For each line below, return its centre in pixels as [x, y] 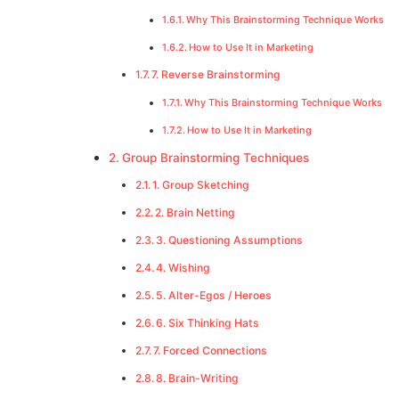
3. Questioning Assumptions [230, 240]
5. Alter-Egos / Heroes [214, 296]
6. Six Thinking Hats [208, 323]
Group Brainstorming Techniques [215, 158]
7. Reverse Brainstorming [216, 75]
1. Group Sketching [201, 185]
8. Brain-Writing [198, 379]
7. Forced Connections [211, 351]
